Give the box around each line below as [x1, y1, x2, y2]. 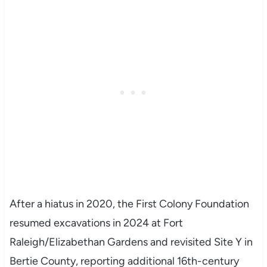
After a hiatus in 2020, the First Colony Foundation [9, 197, 249, 210]
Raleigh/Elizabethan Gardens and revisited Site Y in [9, 235, 253, 249]
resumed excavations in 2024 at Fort [9, 216, 183, 229]
